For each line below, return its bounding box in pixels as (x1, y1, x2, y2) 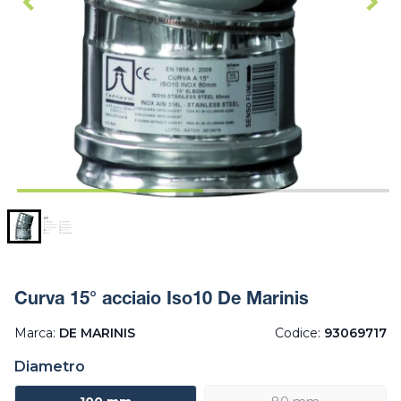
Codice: (275, 325, 324, 342)
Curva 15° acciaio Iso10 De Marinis (14, 292, 309, 311)
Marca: (14, 325, 59, 342)
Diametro (14, 358, 85, 376)
